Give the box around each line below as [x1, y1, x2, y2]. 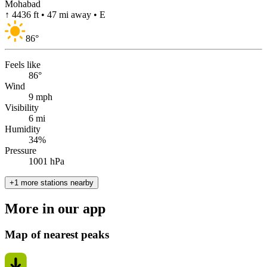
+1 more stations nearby [10, 178, 94, 187]
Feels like [5, 59, 41, 70]
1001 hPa [29, 156, 64, 166]
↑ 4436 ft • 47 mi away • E [5, 10, 105, 20]
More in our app [5, 200, 105, 216]
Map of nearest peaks [5, 228, 109, 241]
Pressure [5, 145, 36, 156]
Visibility [5, 102, 39, 113]
